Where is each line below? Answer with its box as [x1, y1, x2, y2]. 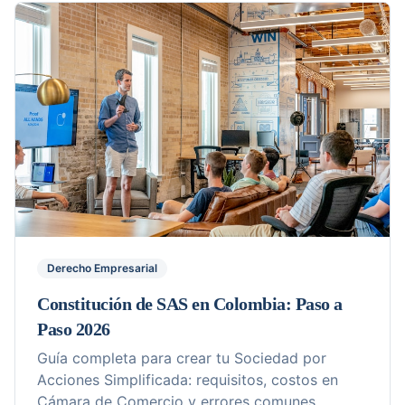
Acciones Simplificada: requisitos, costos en [37, 370, 338, 389]
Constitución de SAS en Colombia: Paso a [37, 293, 343, 314]
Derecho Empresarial [47, 260, 157, 275]
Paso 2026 [37, 318, 110, 339]
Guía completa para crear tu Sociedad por [37, 348, 326, 367]
